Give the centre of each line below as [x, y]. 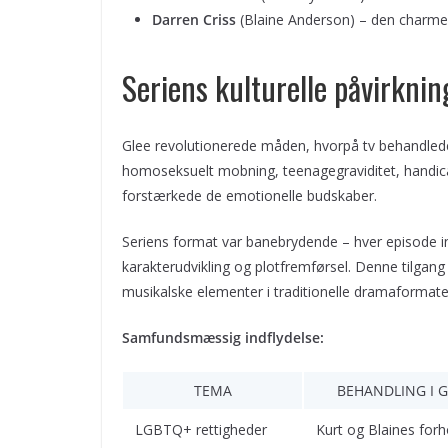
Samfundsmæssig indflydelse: [223, 337]
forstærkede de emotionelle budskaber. [249, 195]
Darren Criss [194, 19]
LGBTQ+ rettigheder [201, 429]
